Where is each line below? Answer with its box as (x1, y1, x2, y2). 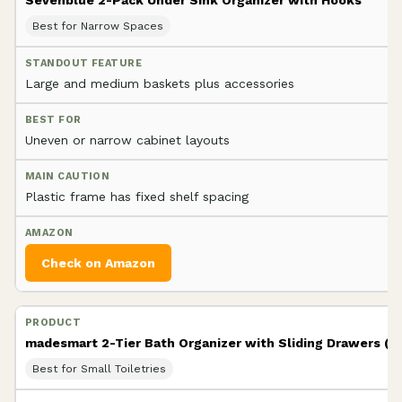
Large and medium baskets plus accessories (25, 75, 294, 91)
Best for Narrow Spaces (32, 19, 163, 32)
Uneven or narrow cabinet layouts (25, 132, 230, 147)
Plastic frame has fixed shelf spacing (25, 188, 249, 204)
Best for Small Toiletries (32, 362, 166, 375)
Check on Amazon (41, 255, 155, 270)
